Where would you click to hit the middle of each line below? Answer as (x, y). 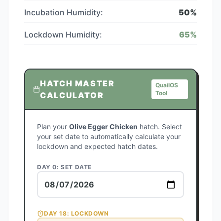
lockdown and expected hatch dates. (97, 146)
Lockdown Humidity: (63, 35)
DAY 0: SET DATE (64, 167)
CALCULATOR (72, 95)
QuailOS (167, 85)
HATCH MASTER (77, 83)
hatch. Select (160, 127)
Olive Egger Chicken (103, 127)
